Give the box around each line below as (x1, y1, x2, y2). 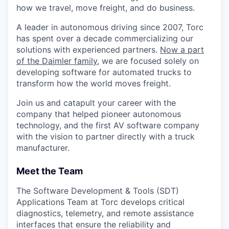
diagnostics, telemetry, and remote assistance (16, 208, 194, 218)
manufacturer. (16, 143, 70, 153)
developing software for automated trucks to (16, 67, 192, 77)
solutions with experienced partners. (16, 44, 160, 55)
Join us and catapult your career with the (16, 98, 176, 108)
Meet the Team (16, 166, 83, 176)
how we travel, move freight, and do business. (16, 3, 195, 13)
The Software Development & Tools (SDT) (16, 186, 179, 196)
